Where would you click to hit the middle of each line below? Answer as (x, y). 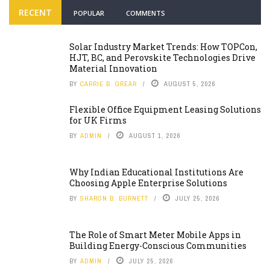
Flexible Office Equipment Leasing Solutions (165, 109)
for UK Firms (98, 120)
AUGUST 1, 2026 (155, 135)
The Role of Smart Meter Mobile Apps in (155, 234)
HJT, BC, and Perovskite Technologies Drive (162, 57)
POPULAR (89, 13)
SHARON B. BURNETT (114, 198)
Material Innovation (113, 68)
